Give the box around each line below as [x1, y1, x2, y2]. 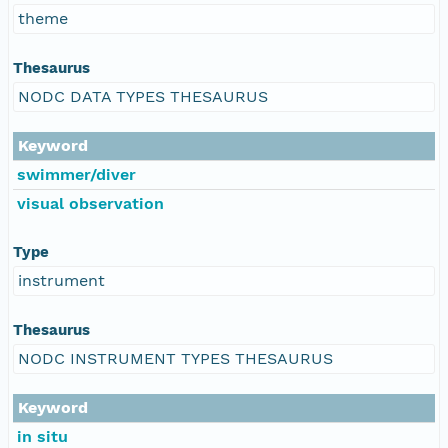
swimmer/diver [17, 164, 136, 184]
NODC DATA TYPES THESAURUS [18, 86, 268, 106]
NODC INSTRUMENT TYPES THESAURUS [18, 348, 333, 368]
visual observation [17, 193, 164, 213]
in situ [17, 426, 68, 446]
